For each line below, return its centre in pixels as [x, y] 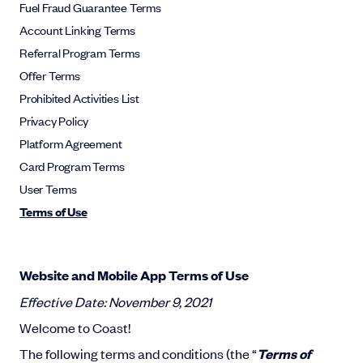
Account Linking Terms [77, 30]
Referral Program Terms [80, 52]
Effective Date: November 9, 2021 [115, 301]
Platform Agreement [71, 143]
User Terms [48, 188]
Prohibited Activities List [79, 98]
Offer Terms [50, 75]
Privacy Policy [54, 120]
